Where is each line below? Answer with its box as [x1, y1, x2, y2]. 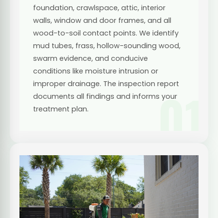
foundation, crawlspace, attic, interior [33, 2, 165, 13]
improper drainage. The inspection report [33, 78, 179, 89]
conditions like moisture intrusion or [33, 66, 158, 76]
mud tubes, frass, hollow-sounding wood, [33, 40, 181, 51]
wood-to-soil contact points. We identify [33, 28, 179, 38]
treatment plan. [33, 104, 89, 114]
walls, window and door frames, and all [33, 15, 171, 25]
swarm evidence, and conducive [33, 53, 148, 63]
